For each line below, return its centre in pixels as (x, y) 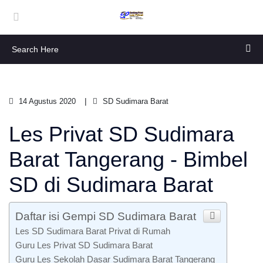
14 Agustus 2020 (46, 101)
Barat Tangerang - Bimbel (128, 159)
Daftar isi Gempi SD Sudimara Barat (106, 216)
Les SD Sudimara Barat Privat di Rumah (93, 231)
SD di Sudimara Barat (111, 185)
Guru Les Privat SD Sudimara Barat (84, 245)
